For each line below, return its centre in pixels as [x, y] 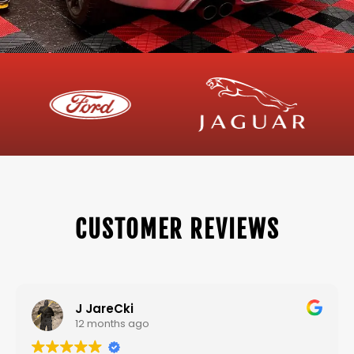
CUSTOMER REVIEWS [177, 230]
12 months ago [112, 323]
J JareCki [104, 308]
